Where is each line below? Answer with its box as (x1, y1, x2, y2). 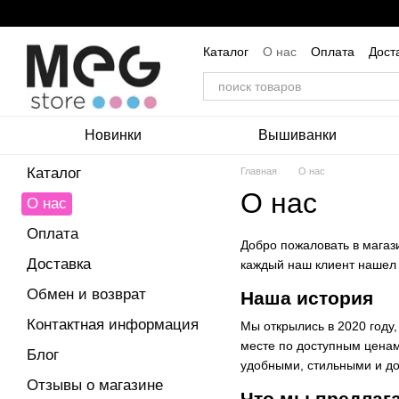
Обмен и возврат (27, 286, 146, 303)
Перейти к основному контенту (14, 6, 194, 20)
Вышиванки (257, 127, 337, 142)
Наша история (240, 288, 373, 308)
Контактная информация (27, 316, 199, 333)
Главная (240, 166, 277, 176)
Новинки (85, 127, 142, 142)
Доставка (27, 256, 91, 273)
